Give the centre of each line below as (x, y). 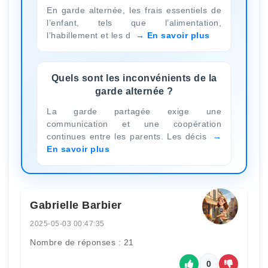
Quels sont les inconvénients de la (134, 78)
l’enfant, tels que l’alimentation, (134, 22)
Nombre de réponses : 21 (82, 242)
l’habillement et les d (90, 35)
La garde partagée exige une (134, 111)
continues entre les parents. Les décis (129, 136)
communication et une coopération (134, 124)
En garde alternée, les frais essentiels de (134, 10)
